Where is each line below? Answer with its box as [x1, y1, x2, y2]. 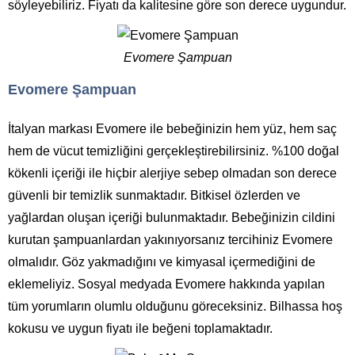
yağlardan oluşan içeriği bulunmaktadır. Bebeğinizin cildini [8, 211, 335, 224]
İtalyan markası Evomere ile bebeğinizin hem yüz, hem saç [8, 122, 337, 136]
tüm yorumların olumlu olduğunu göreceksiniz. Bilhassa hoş [8, 300, 342, 313]
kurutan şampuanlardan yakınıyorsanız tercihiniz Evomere [8, 233, 333, 246]
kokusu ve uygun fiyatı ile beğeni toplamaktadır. [8, 322, 273, 335]
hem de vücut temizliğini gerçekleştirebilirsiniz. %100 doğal [8, 144, 339, 158]
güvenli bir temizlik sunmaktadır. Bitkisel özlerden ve [8, 189, 300, 202]
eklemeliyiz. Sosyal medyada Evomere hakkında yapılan [8, 277, 325, 291]
